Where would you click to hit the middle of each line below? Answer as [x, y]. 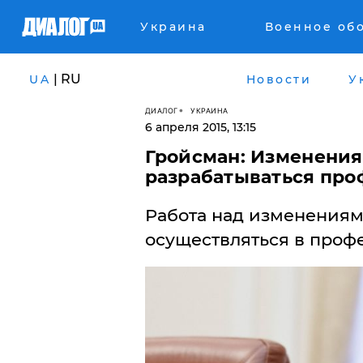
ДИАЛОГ [161, 110]
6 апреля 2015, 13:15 [200, 127]
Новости [278, 79]
